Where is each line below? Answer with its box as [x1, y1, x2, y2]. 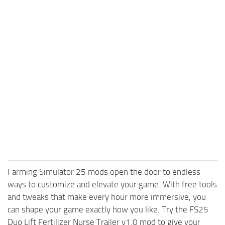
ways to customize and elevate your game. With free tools [8, 179, 217, 190]
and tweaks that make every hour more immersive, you [8, 192, 206, 202]
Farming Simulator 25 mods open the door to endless [8, 167, 200, 177]
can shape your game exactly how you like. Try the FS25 [8, 204, 208, 215]
